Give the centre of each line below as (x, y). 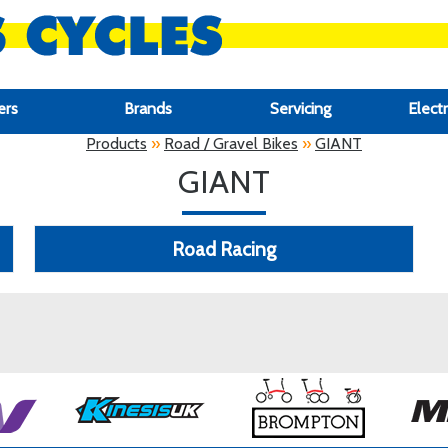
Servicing (300, 108)
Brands (147, 108)
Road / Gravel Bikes (231, 143)
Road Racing (223, 249)
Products (116, 143)
